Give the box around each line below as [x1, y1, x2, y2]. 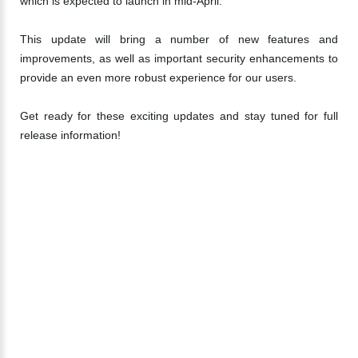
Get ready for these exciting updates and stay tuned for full [20, 109, 338, 122]
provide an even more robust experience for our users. [20, 71, 296, 84]
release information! [20, 129, 121, 141]
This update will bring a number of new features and [20, 33, 338, 46]
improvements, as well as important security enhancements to [20, 52, 338, 65]
